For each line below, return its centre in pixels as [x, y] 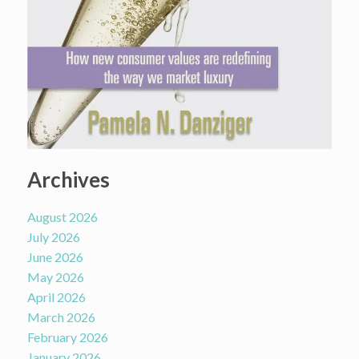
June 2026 [55, 257]
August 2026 [62, 217]
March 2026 [61, 317]
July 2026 [53, 237]
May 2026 [55, 277]
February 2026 [67, 337]
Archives [68, 180]
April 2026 [56, 297]
